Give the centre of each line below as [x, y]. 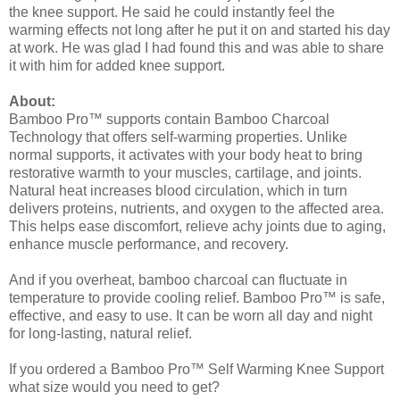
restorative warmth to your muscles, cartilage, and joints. [185, 172]
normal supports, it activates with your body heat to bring [186, 154]
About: [32, 101]
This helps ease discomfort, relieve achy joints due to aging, [197, 226]
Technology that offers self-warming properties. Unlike [178, 137]
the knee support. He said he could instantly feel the [172, 12]
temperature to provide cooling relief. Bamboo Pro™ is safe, [197, 297]
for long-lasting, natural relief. [100, 333]
